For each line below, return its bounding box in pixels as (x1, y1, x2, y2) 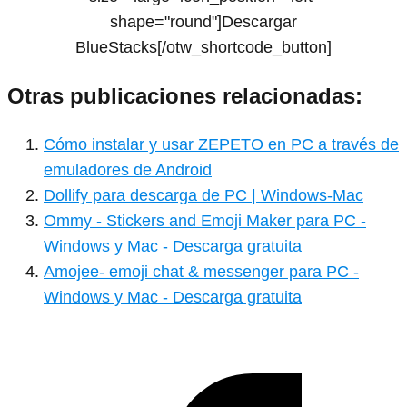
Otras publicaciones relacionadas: (7, 83, 362, 108)
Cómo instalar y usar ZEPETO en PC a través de (44, 134, 399, 154)
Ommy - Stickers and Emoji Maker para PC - (44, 211, 366, 230)
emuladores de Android (44, 160, 212, 179)
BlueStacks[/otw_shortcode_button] (75, 37, 332, 56)
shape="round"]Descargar (110, 12, 297, 31)
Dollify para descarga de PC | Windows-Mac (44, 185, 363, 204)
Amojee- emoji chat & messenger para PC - (44, 262, 359, 281)
